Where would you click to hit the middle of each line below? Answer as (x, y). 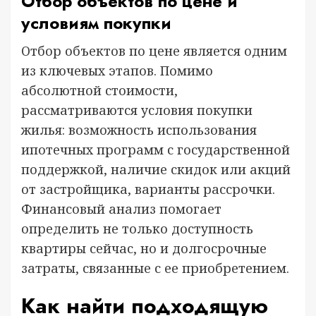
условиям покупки (96, 23)
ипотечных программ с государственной (156, 150)
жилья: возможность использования (139, 130)
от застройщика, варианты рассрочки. (148, 189)
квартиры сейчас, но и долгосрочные (144, 248)
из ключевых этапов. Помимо (117, 71)
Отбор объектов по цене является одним (154, 51)
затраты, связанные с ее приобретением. (155, 268)
